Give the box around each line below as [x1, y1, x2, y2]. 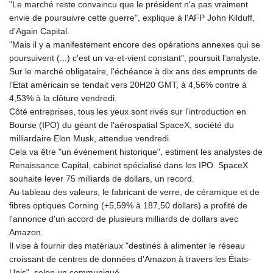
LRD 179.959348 [206, 227, 269, 236]
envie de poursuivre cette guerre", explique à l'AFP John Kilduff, [9, 12, 255, 23]
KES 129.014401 [206, 26, 269, 35]
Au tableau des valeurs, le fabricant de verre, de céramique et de [9, 186, 260, 197]
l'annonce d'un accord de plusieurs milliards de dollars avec [9, 213, 238, 224]
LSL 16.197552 [206, 240, 263, 250]
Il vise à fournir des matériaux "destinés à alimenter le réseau [9, 240, 245, 250]
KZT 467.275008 [206, 146, 270, 156]
